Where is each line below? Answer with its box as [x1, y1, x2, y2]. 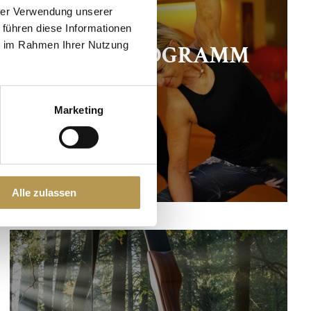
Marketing [54, 103, 103, 116]
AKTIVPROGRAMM [48, 40, 250, 71]
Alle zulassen [12, 187, 76, 199]
